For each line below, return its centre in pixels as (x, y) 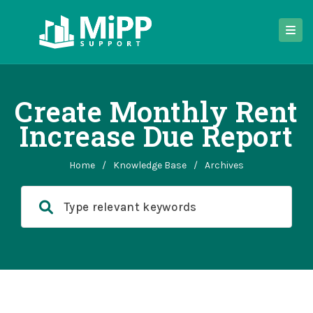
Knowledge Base (150, 165)
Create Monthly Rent (156, 111)
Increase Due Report (156, 136)
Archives (224, 165)
